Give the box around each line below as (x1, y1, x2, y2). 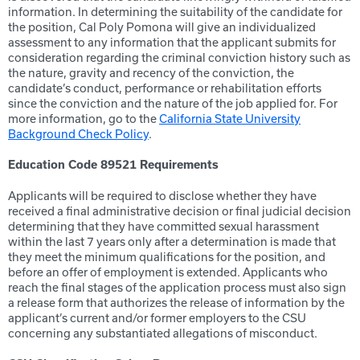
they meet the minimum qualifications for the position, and (8, 250, 325, 264)
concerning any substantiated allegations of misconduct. (8, 326, 317, 340)
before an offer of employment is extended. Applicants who (8, 265, 328, 279)
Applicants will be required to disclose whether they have (8, 189, 317, 202)
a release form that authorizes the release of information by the (8, 296, 345, 309)
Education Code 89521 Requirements (8, 158, 219, 171)
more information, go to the (8, 112, 159, 125)
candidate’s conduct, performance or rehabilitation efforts (8, 81, 321, 95)
